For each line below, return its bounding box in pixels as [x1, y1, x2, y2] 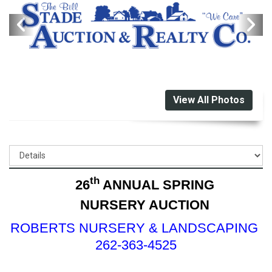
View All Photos [173, 93, 245, 106]
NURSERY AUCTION [80, 197, 209, 212]
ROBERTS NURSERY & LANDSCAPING [10, 220, 262, 236]
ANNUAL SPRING [100, 177, 214, 192]
